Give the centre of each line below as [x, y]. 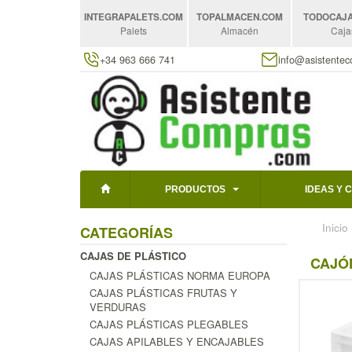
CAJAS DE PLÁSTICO [133, 255]
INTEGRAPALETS [122, 17]
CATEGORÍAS [126, 232]
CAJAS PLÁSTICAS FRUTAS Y [163, 292]
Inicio [335, 227]
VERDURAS [118, 306]
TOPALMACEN [228, 17]
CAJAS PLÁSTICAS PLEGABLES [169, 324]
